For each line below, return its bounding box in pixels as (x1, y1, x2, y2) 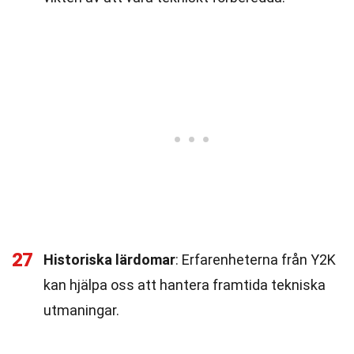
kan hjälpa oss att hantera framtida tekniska (43, 277, 326, 293)
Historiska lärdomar (43, 251, 175, 268)
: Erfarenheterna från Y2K (175, 251, 336, 268)
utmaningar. (43, 302, 119, 318)
